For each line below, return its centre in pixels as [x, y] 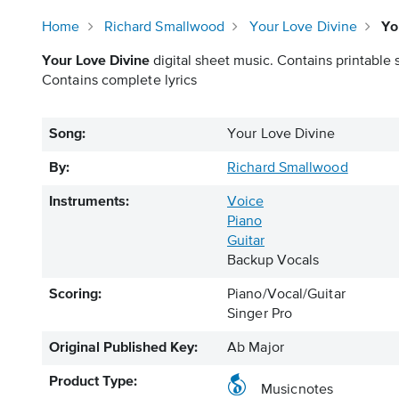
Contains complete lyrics [120, 81]
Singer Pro [260, 314]
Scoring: [75, 295]
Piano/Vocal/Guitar [286, 295]
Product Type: [93, 382]
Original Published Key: [123, 348]
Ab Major [256, 348]
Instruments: [89, 202]
